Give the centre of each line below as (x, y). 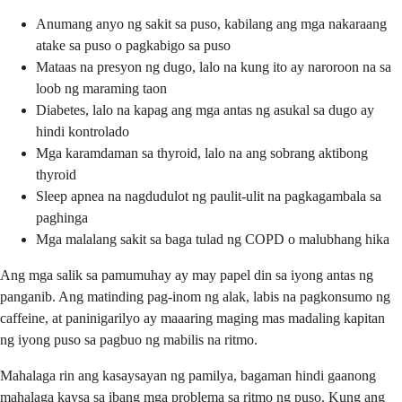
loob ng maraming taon (101, 89)
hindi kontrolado (83, 132)
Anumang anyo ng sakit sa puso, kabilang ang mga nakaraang (211, 24)
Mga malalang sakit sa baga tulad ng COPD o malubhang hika (213, 240)
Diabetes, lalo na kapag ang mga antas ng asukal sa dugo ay (205, 110)
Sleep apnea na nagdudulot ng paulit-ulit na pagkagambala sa (209, 197)
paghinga (62, 218)
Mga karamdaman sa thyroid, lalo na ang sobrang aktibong (202, 153)
